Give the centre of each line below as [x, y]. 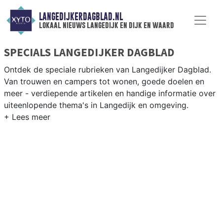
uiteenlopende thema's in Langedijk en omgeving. [96, 105]
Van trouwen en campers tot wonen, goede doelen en [104, 81]
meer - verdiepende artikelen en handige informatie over [110, 93]
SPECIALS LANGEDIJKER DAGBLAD [89, 52]
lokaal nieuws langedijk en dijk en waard [106, 25]
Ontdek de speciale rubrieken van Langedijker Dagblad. [108, 69]
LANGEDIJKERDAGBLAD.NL [81, 17]
